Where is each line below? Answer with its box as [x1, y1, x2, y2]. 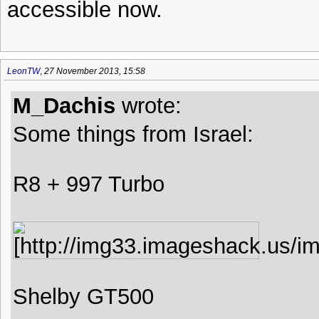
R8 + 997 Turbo [13, 172, 164, 196]
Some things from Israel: [13, 122, 253, 146]
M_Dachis [13, 93, 115, 117]
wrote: [115, 93, 182, 117]
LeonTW [7, 66, 40, 76]
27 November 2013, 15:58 [44, 66, 145, 76]
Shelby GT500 [13, 284, 154, 308]
